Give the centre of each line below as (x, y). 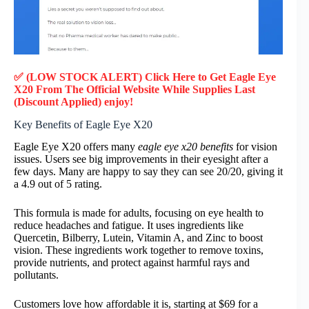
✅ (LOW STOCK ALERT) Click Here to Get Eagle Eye (145, 77)
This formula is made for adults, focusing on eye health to (139, 213)
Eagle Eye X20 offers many (76, 147)
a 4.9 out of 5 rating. (58, 184)
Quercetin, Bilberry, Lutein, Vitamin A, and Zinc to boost (138, 238)
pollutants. (36, 275)
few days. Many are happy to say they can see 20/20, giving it (148, 172)
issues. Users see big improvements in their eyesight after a (141, 159)
